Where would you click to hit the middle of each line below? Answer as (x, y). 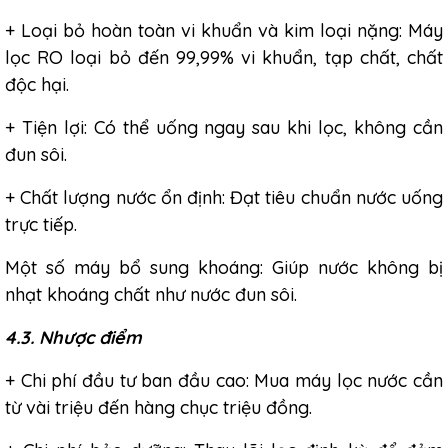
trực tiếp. (41, 224)
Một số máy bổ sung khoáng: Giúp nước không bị (224, 267)
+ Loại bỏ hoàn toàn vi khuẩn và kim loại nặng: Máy (224, 30)
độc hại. (37, 84)
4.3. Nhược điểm (73, 337)
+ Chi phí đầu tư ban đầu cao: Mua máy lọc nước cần (224, 380)
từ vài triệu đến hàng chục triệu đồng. (158, 407)
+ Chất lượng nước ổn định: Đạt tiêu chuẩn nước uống (224, 197)
